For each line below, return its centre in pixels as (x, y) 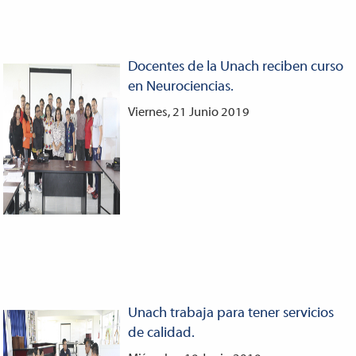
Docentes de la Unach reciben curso (235, 67)
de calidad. (161, 333)
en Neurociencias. (180, 87)
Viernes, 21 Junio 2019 (188, 112)
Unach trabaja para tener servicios (230, 313)
